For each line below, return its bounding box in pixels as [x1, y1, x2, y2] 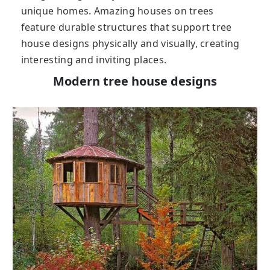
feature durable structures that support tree [20, 20, 232, 34]
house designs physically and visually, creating [20, 36, 240, 50]
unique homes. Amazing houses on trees [20, 4, 214, 17]
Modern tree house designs [52, 72, 217, 89]
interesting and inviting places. [20, 52, 167, 66]
